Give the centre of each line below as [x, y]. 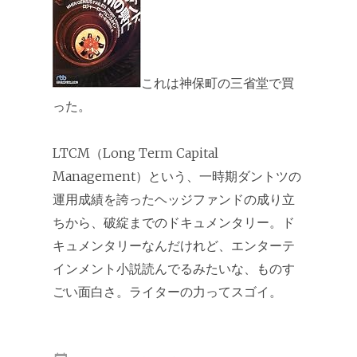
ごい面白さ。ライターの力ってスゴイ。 [167, 292]
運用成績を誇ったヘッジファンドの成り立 [174, 199]
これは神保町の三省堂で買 [218, 83]
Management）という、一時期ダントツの [177, 176]
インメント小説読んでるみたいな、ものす [174, 269]
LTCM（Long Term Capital [135, 153]
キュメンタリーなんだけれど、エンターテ [174, 245]
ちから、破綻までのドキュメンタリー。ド [174, 222]
